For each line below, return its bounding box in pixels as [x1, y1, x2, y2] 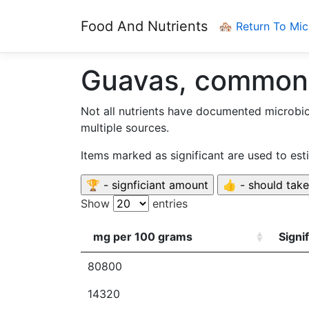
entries [149, 197, 188, 210]
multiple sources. [81, 121, 169, 134]
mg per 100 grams [93, 230, 192, 243]
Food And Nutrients [81, 18, 208, 34]
